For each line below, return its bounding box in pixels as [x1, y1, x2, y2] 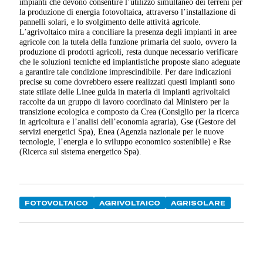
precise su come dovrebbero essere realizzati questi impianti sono [19, 76, 235, 86]
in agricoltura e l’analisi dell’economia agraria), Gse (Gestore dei [19, 116, 237, 126]
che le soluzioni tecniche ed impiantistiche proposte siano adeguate [19, 56, 241, 66]
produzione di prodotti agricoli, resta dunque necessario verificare [19, 46, 238, 56]
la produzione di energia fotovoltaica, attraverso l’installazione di [19, 6, 237, 16]
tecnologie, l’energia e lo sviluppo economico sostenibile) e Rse [19, 136, 231, 146]
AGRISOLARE [171, 198, 226, 207]
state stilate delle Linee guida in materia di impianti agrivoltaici [19, 86, 231, 96]
